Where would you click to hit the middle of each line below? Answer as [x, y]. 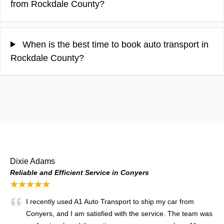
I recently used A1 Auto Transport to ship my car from [110, 201]
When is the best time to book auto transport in [114, 44]
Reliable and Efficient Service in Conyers [79, 172]
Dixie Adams [32, 161]
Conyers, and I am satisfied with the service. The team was [119, 213]
